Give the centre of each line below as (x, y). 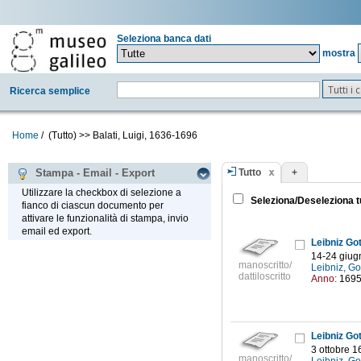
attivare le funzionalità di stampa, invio (105, 219)
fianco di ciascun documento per (93, 206)
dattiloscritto (264, 277)
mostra (338, 53)
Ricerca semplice (50, 91)
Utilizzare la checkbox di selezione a (102, 193)
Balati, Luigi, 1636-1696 (145, 135)
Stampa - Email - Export (92, 173)
